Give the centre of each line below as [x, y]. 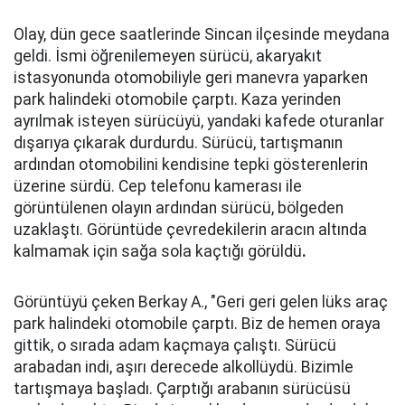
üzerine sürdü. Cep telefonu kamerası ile [158, 186]
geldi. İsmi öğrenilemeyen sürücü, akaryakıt [168, 56]
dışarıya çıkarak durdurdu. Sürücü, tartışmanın [178, 143]
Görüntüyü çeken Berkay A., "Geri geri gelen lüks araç [201, 302]
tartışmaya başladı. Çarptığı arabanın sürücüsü [182, 389]
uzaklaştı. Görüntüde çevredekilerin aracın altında [190, 230]
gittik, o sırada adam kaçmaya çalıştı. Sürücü [175, 345]
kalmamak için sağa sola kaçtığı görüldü [158, 251]
